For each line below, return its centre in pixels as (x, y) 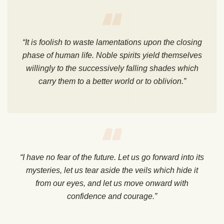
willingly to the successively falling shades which (112, 68)
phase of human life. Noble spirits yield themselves (112, 55)
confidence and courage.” (112, 196)
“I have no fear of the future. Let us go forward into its (112, 157)
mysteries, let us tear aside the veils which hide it (112, 170)
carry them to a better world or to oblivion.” (112, 81)
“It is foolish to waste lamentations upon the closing (112, 42)
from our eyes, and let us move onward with (112, 183)
